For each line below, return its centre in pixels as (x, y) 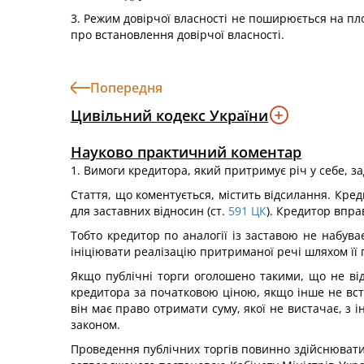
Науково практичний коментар (186, 152)
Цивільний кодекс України (169, 115)
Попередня (126, 88)
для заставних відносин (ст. (148, 211)
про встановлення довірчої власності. (178, 35)
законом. (95, 325)
